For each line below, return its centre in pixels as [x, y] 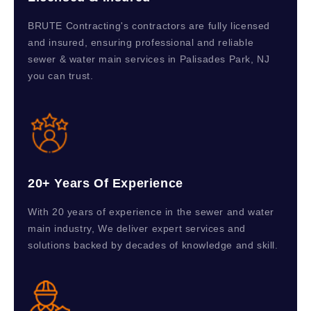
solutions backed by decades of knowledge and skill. [153, 245]
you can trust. [61, 76]
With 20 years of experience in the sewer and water [151, 212]
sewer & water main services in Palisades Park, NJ [149, 59]
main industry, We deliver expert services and [137, 229]
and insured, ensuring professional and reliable [141, 43]
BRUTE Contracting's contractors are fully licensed [149, 26]
